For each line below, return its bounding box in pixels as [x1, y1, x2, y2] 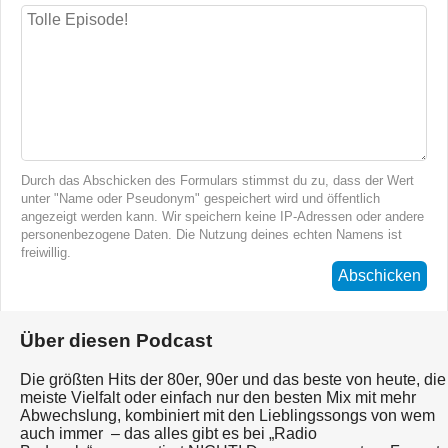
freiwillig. [21, 245, 71, 261]
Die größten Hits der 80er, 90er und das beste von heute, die [20, 370, 446, 388]
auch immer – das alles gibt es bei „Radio [20, 424, 317, 442]
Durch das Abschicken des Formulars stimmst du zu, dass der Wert [21, 173, 414, 189]
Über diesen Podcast [20, 329, 212, 351]
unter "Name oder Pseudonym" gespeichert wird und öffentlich [21, 191, 380, 207]
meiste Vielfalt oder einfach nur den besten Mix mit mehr [20, 388, 416, 406]
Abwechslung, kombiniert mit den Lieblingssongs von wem [20, 406, 435, 424]
